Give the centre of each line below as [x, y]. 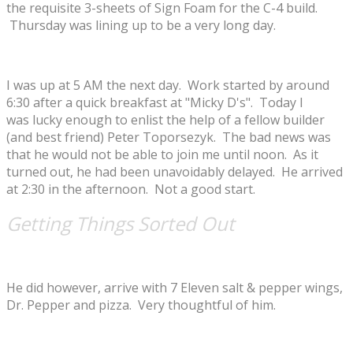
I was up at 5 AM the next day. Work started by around [168, 85]
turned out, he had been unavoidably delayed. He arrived [175, 171]
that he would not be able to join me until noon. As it [162, 154]
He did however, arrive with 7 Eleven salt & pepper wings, [175, 287]
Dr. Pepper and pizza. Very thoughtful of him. [141, 305]
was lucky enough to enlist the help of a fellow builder [165, 119]
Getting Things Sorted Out [121, 223]
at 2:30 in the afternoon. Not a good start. [131, 189]
